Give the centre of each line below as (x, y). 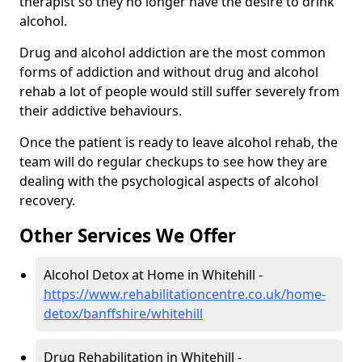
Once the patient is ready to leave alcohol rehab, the (179, 143)
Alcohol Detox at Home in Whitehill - (153, 275)
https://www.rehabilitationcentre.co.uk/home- (185, 295)
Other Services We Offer (128, 236)
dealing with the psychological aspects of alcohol (169, 181)
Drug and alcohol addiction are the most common (173, 53)
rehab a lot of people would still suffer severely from (179, 92)
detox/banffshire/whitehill (123, 314)
